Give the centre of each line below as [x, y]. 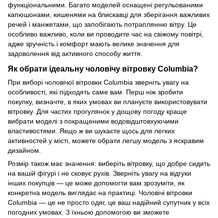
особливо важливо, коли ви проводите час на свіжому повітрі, [106, 34]
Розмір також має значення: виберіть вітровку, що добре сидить [109, 163]
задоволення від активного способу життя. [75, 53]
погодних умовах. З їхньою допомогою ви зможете [89, 212]
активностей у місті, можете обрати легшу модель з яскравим [106, 140]
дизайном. [24, 150]
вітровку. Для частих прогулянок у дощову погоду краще [97, 111]
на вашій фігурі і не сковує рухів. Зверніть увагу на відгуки [100, 173]
